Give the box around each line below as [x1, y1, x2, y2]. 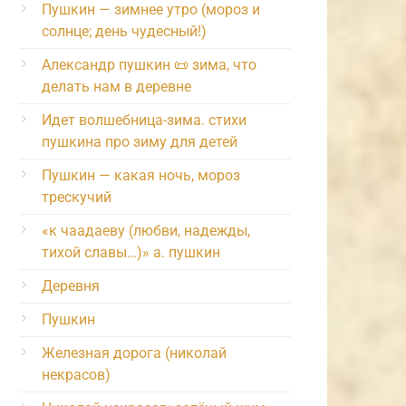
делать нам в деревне [42, 77, 191, 95]
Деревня [42, 276, 100, 295]
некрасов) [42, 365, 111, 383]
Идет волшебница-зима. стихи [42, 111, 246, 129]
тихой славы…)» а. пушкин [42, 243, 220, 261]
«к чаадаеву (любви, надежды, [42, 221, 250, 239]
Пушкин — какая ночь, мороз [42, 166, 240, 184]
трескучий [42, 188, 111, 206]
